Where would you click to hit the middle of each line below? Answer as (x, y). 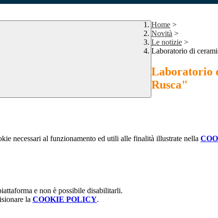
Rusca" (170, 85)
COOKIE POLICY (65, 200)
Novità (162, 34)
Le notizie (167, 42)
